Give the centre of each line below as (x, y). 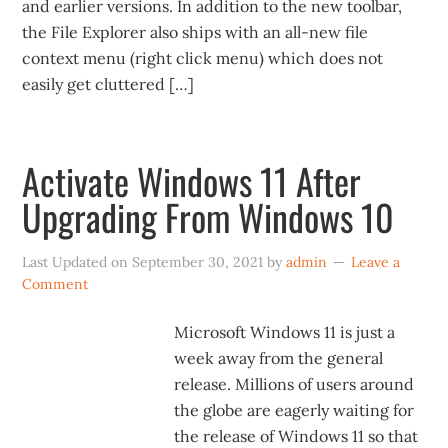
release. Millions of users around (294, 384)
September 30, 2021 (198, 262)
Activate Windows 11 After (192, 180)
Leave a (376, 262)
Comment (55, 284)
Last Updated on (77, 262)
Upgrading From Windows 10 (208, 216)
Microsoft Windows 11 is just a (285, 332)
